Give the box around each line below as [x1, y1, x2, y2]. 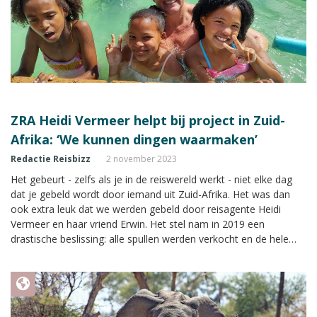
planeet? [11, 276, 49, 290]
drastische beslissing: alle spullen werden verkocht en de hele [11, 231, 289, 246]
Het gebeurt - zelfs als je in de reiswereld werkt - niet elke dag [11, 172, 292, 186]
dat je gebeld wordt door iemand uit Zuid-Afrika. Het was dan [11, 187, 290, 201]
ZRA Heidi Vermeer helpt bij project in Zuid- [11, 111, 285, 129]
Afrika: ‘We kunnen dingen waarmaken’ [11, 130, 258, 148]
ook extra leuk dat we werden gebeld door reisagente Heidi [11, 202, 281, 216]
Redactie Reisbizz [11, 152, 91, 165]
